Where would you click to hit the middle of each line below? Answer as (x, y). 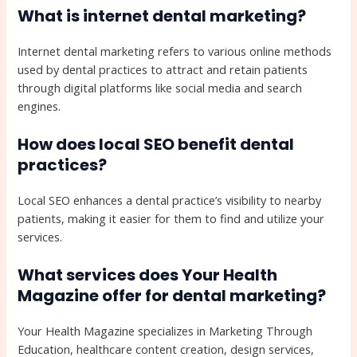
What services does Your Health (148, 275)
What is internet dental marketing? (162, 16)
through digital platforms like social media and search (160, 87)
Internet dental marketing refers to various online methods (175, 51)
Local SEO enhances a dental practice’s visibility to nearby (170, 200)
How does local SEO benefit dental (156, 144)
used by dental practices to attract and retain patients (163, 69)
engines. (39, 106)
